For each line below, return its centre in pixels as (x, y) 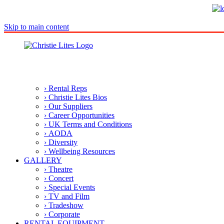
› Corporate (62, 214)
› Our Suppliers (68, 106)
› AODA (58, 133)
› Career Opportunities (79, 115)
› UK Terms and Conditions (88, 124)
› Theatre (58, 169)
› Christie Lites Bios (75, 97)
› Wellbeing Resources (79, 151)
